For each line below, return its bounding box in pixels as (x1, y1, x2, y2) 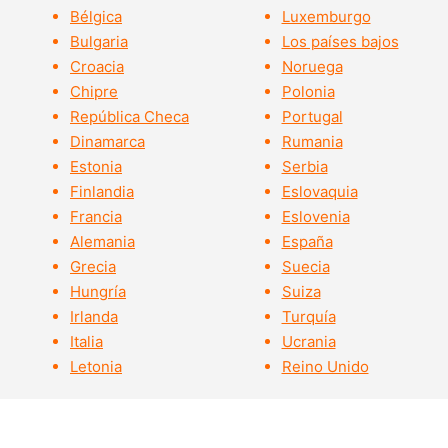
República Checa (70, 107, 189, 127)
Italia (70, 332, 103, 352)
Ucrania (281, 332, 336, 352)
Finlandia (70, 182, 134, 202)
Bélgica (70, 7, 122, 27)
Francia (70, 207, 122, 227)
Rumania (281, 132, 343, 152)
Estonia (70, 157, 122, 177)
